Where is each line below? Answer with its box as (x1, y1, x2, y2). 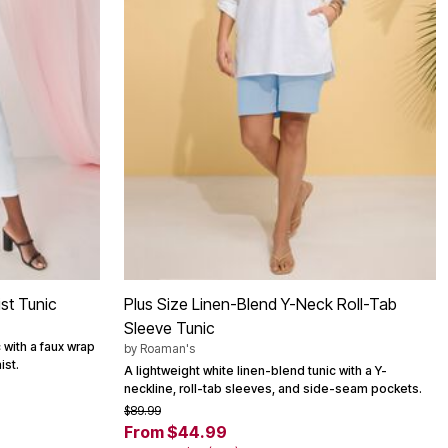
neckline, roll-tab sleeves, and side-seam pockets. (124, 380, 422, 396)
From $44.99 (124, 421, 227, 442)
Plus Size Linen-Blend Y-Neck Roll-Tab (124, 293, 397, 314)
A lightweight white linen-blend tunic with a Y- (124, 362, 387, 378)
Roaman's (140, 340, 195, 356)
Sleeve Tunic (124, 317, 215, 338)
